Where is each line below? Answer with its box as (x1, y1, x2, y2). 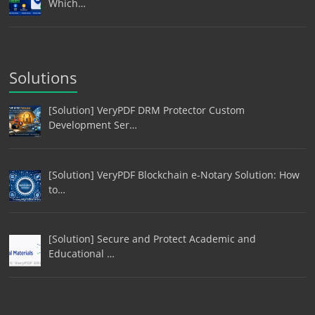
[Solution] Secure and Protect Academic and (48, 232, 256, 246)
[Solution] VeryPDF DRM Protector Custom (48, 103, 245, 117)
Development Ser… (48, 118, 137, 132)
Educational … (48, 247, 115, 261)
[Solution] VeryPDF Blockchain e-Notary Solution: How (48, 167, 300, 181)
